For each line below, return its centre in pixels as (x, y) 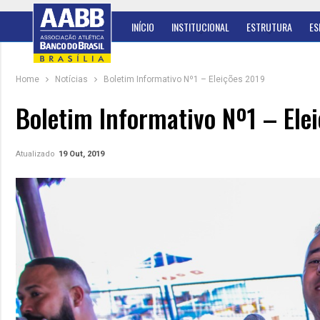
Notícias (71, 79)
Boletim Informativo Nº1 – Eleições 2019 (184, 79)
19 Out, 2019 (81, 154)
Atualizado (36, 154)
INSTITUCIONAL (200, 27)
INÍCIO (143, 27)
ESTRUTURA (269, 27)
